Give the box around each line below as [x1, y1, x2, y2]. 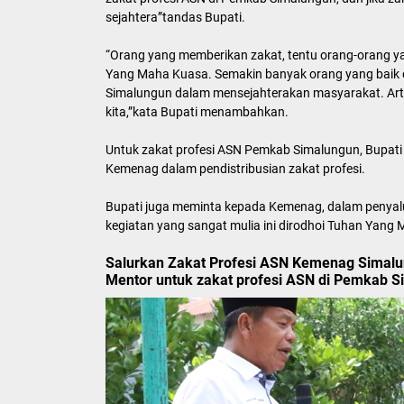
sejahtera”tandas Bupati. [106, 10, 245, 24]
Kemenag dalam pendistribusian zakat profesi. [106, 161, 365, 176]
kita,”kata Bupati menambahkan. [106, 105, 289, 119]
